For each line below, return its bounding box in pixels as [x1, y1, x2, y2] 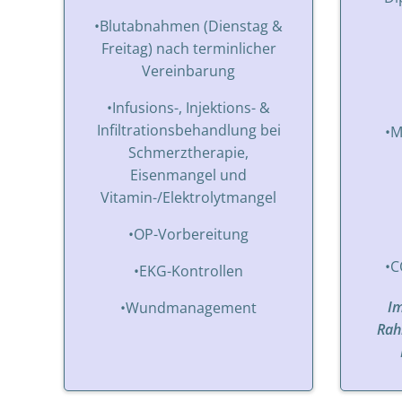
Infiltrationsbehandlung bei [96, 119, 281, 140]
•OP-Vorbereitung [128, 223, 249, 244]
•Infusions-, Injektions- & [107, 97, 270, 118]
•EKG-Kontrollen [134, 260, 243, 281]
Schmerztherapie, [128, 142, 249, 162]
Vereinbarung [142, 60, 235, 81]
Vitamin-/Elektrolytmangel [100, 187, 276, 207]
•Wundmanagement [120, 297, 257, 318]
